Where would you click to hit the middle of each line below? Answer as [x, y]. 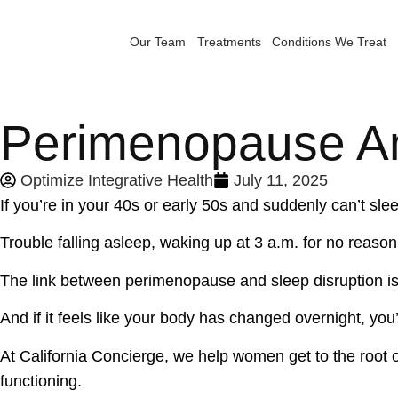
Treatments [229, 42]
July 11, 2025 [281, 180]
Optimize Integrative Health [117, 180]
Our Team [158, 42]
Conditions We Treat [330, 42]
